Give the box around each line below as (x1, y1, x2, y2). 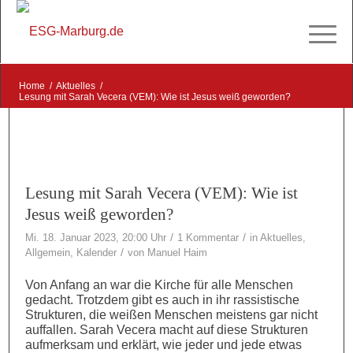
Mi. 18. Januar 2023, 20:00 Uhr (25, 232, 167, 243)
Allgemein (25, 247, 71, 258)
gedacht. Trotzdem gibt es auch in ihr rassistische (25, 292, 300, 307)
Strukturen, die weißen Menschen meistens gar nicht (25, 307, 318, 321)
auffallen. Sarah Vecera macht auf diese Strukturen (25, 322, 309, 336)
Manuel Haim (147, 247, 208, 258)
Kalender (76, 247, 117, 258)
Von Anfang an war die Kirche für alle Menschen (25, 277, 294, 292)
